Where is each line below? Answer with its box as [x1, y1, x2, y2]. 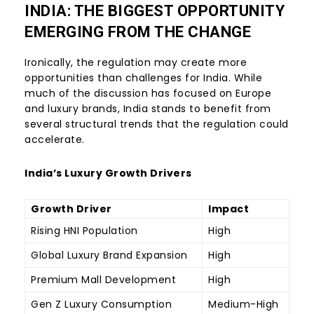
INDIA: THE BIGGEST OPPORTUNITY [25, 2, 285, 20]
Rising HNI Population [31, 224, 138, 238]
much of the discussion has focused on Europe [25, 86, 271, 101]
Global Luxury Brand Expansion [31, 248, 188, 263]
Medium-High [208, 297, 279, 312]
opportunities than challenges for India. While [25, 71, 262, 86]
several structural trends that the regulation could [25, 117, 289, 132]
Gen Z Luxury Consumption [31, 297, 172, 312]
